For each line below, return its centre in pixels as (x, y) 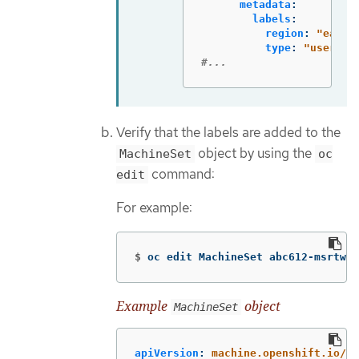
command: (182, 173)
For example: (154, 208)
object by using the (255, 153)
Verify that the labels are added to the (228, 132)
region (284, 34)
